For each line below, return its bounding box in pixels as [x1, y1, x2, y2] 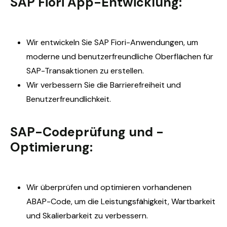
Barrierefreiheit [110, 79, 165, 90]
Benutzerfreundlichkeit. [26, 93, 111, 104]
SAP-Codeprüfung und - [10, 123, 164, 140]
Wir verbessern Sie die [26, 79, 108, 90]
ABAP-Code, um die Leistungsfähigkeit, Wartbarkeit [26, 196, 215, 207]
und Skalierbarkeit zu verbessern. [26, 210, 148, 221]
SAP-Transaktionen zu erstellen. [26, 65, 144, 76]
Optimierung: [10, 138, 93, 156]
